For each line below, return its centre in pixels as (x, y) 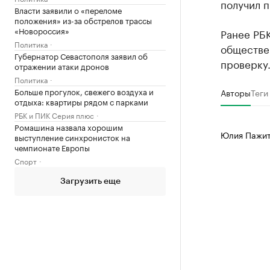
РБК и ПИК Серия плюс (54, 115)
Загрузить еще (90, 181)
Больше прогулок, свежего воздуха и (84, 91)
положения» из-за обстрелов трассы (83, 20)
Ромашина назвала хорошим (69, 127)
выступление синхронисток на (72, 137)
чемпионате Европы (52, 147)
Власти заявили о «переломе (68, 10)
